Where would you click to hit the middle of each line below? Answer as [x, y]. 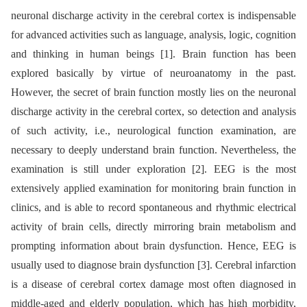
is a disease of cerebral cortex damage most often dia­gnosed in [153, 284]
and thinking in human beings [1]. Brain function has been [153, 54]
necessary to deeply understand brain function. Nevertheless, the [153, 150]
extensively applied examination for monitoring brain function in [153, 188]
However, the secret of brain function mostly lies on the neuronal [153, 92]
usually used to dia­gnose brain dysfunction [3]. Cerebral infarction [153, 265]
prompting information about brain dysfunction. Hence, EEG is [153, 246]
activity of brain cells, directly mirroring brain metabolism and [153, 226]
